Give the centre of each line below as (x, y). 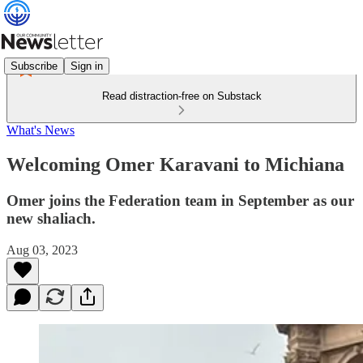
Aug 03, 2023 (42, 250)
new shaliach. (51, 218)
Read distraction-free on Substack (181, 96)
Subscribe (34, 66)
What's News (41, 130)
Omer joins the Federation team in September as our (180, 200)
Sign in (87, 66)
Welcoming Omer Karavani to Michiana (175, 164)
